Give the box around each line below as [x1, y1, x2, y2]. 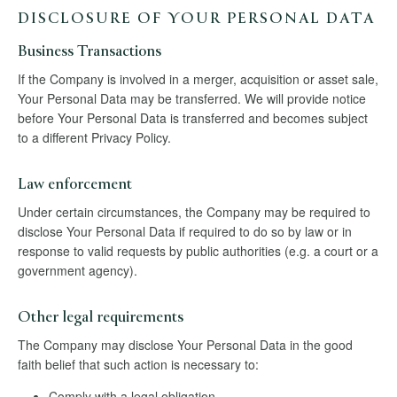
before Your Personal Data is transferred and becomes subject [18, 109, 368, 128]
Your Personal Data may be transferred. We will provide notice [18, 90, 366, 108]
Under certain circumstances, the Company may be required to [18, 203, 370, 222]
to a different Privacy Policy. [18, 128, 171, 147]
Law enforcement [18, 176, 132, 196]
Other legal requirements [18, 309, 183, 329]
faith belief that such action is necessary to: [18, 355, 259, 374]
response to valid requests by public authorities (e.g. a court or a [18, 242, 378, 261]
